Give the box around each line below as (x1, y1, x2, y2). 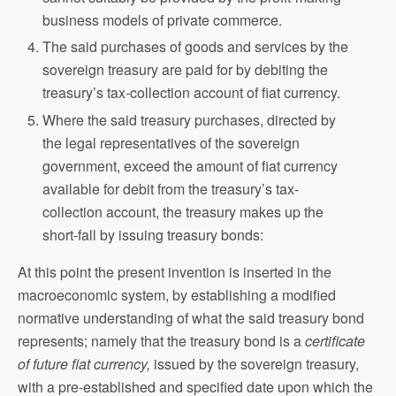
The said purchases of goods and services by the (42, 36, 349, 57)
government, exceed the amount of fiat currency (42, 155, 339, 176)
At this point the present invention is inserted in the (18, 261, 331, 282)
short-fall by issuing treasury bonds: (42, 224, 264, 245)
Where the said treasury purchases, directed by (42, 109, 337, 130)
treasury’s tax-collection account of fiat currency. (42, 82, 341, 103)
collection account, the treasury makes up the (42, 201, 324, 222)
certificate (305, 330, 365, 351)
